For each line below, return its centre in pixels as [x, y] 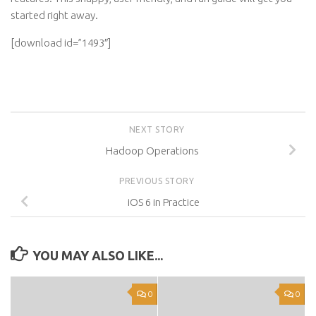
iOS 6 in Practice [164, 202]
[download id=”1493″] [61, 43]
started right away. [54, 15]
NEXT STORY [158, 129]
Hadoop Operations [152, 150]
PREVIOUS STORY [158, 181]
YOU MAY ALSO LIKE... [97, 255]
